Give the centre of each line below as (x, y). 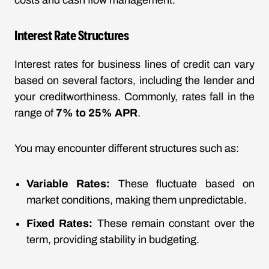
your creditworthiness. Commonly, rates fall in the (134, 97)
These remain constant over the (174, 223)
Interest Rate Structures (72, 35)
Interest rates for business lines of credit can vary (134, 64)
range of (35, 113)
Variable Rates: (68, 184)
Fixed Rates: (60, 223)
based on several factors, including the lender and (134, 80)
